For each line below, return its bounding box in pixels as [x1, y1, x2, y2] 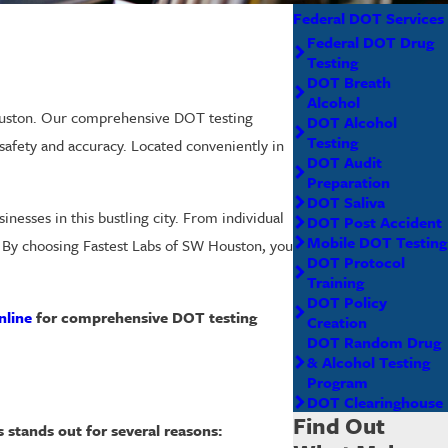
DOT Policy [307, 290, 388, 313]
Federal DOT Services [293, 6, 445, 29]
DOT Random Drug [307, 330, 442, 353]
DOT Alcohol [307, 110, 398, 133]
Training [307, 270, 365, 293]
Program [307, 370, 369, 393]
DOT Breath [307, 70, 392, 93]
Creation [307, 310, 368, 333]
